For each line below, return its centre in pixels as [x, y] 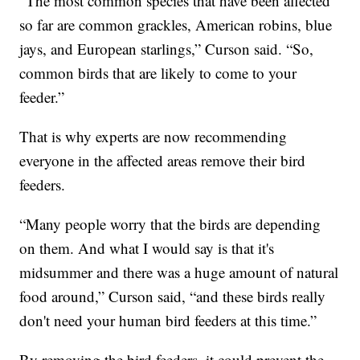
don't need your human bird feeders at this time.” [168, 320]
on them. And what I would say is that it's [147, 247]
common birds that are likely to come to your [158, 72]
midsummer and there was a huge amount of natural [179, 272]
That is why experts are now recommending [153, 136]
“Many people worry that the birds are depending [170, 223]
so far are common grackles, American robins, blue [176, 24]
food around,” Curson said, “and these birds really [173, 296]
